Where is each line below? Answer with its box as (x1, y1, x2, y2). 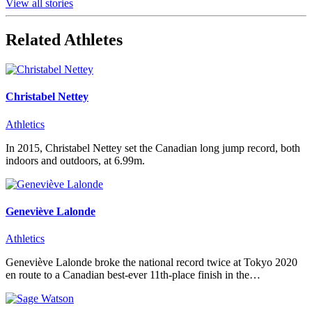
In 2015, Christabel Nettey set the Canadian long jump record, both (6, 141, 300, 154)
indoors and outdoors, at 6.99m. (6, 154, 145, 166)
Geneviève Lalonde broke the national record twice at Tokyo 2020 (6, 256, 297, 269)
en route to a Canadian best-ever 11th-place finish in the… (6, 269, 260, 281)
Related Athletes (6, 31, 123, 49)
